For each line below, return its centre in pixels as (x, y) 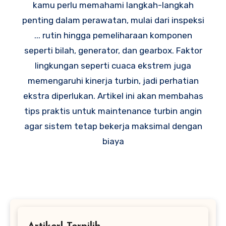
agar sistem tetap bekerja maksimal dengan (113, 126)
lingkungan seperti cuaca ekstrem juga (113, 66)
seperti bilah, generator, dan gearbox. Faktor (113, 51)
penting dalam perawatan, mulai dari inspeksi (113, 20)
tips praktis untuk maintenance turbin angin (113, 111)
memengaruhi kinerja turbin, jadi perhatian (113, 81)
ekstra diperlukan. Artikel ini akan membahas (113, 96)
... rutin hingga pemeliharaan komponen (113, 36)
